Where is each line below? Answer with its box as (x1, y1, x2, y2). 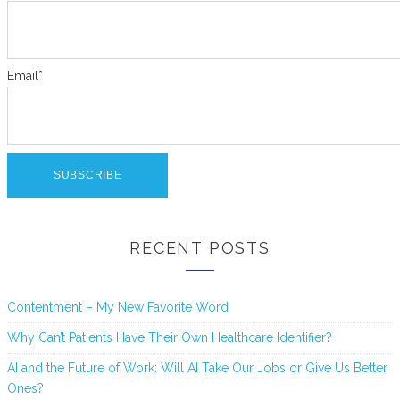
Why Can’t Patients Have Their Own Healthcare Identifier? (7, 329, 332, 345)
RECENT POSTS (129, 237, 271, 257)
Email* (7, 69, 43, 84)
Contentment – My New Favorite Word (7, 299, 229, 314)
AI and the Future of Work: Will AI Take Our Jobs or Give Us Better (7, 360, 387, 375)
